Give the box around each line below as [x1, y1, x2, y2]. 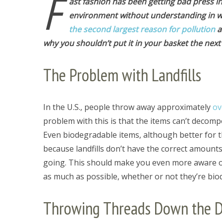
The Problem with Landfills [43, 64, 201, 86]
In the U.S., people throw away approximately [43, 102, 213, 112]
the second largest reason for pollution [69, 24, 215, 35]
